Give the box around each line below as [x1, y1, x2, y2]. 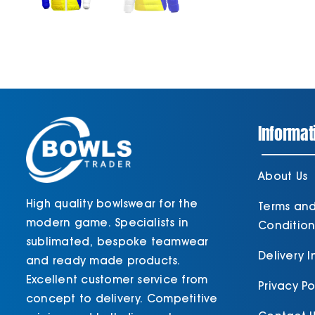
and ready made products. [25, 253, 181, 267]
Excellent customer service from [25, 272, 208, 286]
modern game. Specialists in [25, 215, 189, 229]
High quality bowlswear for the [25, 196, 198, 210]
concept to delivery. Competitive [25, 291, 218, 305]
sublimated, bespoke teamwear [25, 234, 209, 248]
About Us [258, 169, 308, 184]
